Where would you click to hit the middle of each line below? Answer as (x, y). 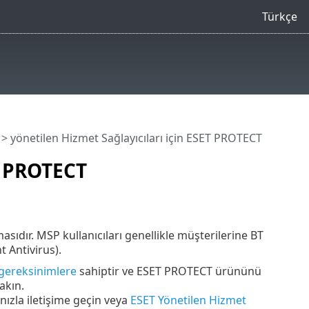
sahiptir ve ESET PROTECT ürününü (169, 271)
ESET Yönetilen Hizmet (188, 300)
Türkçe (279, 16)
